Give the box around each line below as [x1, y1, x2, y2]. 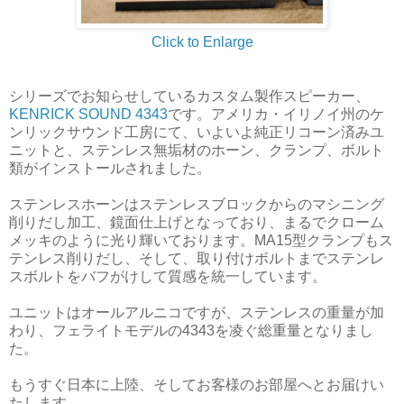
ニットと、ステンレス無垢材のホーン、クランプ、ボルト [9, 142, 384, 158]
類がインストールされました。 [9, 160, 211, 176]
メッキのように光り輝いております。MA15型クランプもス [9, 232, 393, 248]
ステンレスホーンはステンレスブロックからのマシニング [9, 196, 384, 212]
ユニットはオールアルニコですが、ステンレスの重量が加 [9, 304, 384, 320]
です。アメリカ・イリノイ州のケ [168, 106, 384, 122]
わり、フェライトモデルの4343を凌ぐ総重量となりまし [9, 322, 373, 338]
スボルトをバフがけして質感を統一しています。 [9, 268, 326, 284]
